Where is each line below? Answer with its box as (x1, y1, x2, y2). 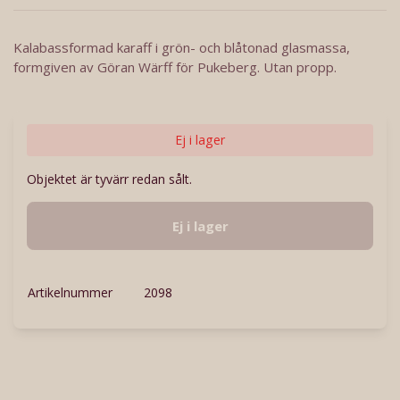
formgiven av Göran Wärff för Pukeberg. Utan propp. (13, 58, 340, 77)
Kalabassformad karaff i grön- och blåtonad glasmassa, (13, 38, 350, 57)
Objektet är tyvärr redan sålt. (27, 170, 192, 187)
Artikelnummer (28, 284, 112, 302)
